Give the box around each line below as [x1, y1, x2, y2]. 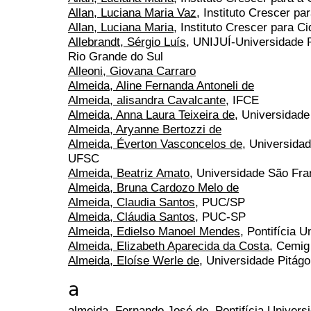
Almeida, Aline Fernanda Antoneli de [68, 78, 254, 93]
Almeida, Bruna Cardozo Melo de [68, 180, 239, 195]
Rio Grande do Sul [68, 49, 163, 64]
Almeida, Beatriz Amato [68, 166, 190, 180]
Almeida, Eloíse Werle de [68, 253, 199, 268]
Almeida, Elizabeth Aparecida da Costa [68, 239, 269, 253]
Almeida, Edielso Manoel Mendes [68, 224, 240, 239]
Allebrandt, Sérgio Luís [68, 35, 186, 49]
